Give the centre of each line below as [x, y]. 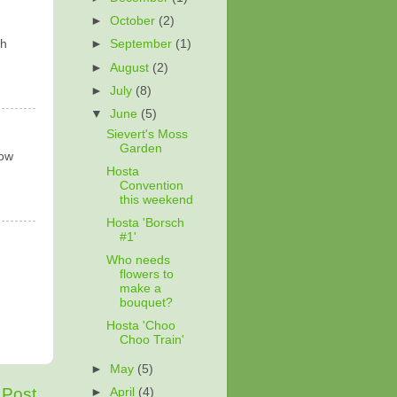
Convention [151, 185]
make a [140, 288]
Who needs [138, 260]
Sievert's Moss [147, 134]
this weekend [156, 199]
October [135, 21]
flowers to [146, 274]
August [132, 67]
